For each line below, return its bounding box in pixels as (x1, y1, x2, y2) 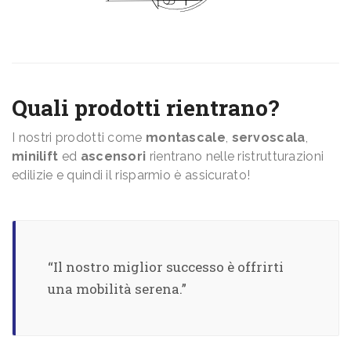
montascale (145, 130, 226, 146)
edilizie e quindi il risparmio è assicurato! (12, 168, 251, 183)
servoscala (231, 130, 306, 146)
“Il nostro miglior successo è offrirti (48, 258, 284, 277)
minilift (12, 149, 59, 165)
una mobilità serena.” (48, 280, 186, 299)
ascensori (80, 149, 147, 165)
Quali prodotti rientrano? (12, 93, 279, 123)
